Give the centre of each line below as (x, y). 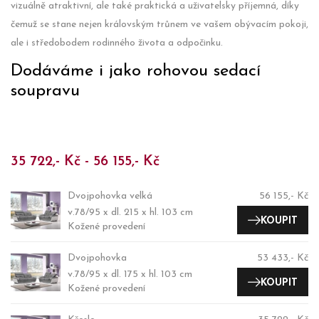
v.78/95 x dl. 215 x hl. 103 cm (130, 212)
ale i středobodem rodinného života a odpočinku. (117, 43)
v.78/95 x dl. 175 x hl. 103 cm (130, 274)
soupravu (45, 91)
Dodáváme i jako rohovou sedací (136, 71)
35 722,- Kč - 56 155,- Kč (85, 161)
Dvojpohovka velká (110, 196)
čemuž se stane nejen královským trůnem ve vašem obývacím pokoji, (159, 24)
